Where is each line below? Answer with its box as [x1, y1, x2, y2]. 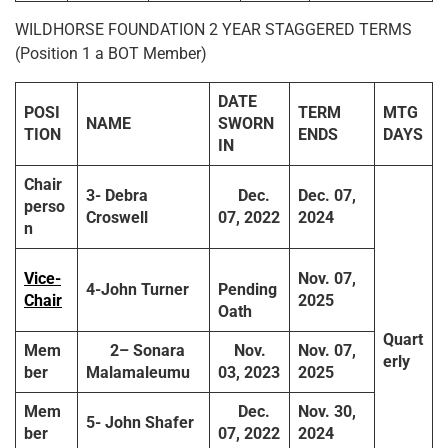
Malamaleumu [86, 363, 190, 383]
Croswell [86, 208, 148, 228]
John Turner [101, 280, 189, 300]
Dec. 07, [298, 186, 356, 206]
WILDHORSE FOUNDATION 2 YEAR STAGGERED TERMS [15, 20, 412, 40]
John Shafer [105, 413, 194, 433]
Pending [218, 280, 277, 300]
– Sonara [119, 341, 185, 361]
